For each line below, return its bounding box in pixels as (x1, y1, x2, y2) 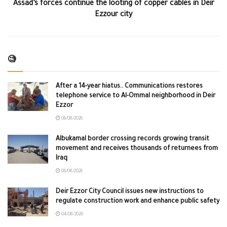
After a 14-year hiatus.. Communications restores (56, 83, 203, 90)
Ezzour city (95, 11, 132, 19)
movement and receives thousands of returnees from (56, 145, 218, 153)
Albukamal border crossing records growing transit (56, 135, 209, 143)
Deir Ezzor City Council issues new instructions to (56, 188, 204, 196)
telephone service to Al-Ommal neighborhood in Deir (56, 92, 215, 100)
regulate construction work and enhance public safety (56, 198, 219, 205)
